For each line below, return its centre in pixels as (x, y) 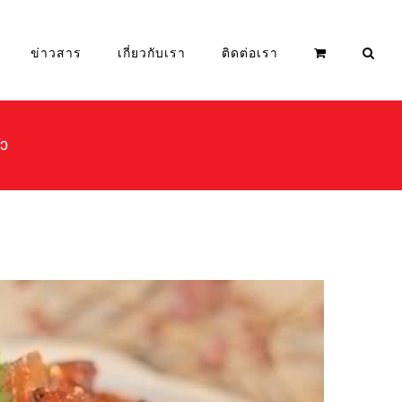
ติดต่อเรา (250, 52)
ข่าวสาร (56, 52)
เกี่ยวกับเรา (152, 52)
